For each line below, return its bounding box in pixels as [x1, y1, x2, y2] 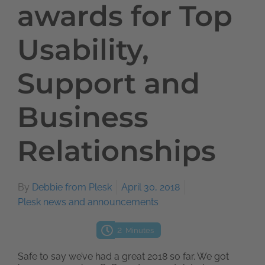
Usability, [17, 33, 149, 67]
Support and [17, 66, 200, 101]
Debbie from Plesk [32, 182, 112, 193]
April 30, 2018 [121, 182, 180, 193]
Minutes [125, 226, 154, 235]
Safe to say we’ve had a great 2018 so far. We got [18, 251, 229, 262]
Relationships [17, 134, 216, 168]
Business [17, 100, 148, 134]
